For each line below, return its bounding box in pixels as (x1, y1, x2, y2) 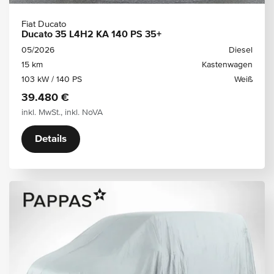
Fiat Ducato (21, 19, 67, 29)
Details (35, 133, 67, 144)
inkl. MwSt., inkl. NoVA (21, 108, 103, 117)
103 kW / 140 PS (21, 75, 82, 84)
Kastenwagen (202, 60, 253, 69)
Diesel (229, 45, 253, 54)
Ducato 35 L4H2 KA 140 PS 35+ (21, 29, 161, 40)
